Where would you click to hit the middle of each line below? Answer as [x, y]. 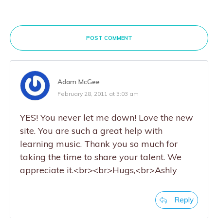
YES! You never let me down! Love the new [107, 118]
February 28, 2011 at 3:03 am [98, 94]
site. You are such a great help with [91, 131]
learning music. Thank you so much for [99, 144]
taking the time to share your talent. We [101, 157]
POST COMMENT [109, 38]
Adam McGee [79, 82]
